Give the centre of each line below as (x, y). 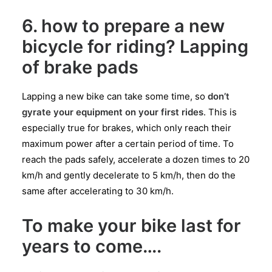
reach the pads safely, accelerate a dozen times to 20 (136, 159)
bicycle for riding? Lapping (135, 46)
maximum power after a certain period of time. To (128, 143)
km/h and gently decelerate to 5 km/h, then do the (129, 175)
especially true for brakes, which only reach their (127, 127)
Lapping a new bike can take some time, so (115, 96)
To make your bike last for (131, 225)
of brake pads (80, 67)
